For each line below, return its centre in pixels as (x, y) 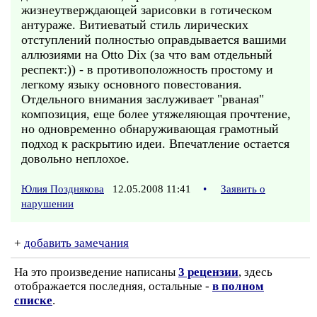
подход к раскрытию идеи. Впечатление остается (155, 144)
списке (33, 300)
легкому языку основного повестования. (132, 84)
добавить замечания (76, 243)
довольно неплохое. (75, 158)
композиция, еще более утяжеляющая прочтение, (156, 114)
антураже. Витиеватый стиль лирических (135, 25)
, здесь (255, 272)
